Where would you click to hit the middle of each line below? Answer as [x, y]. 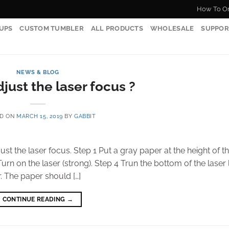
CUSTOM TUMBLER [52, 28]
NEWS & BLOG [38, 72]
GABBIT [85, 116]
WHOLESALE [172, 28]
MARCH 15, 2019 [40, 116]
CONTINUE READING [35, 199]
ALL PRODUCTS [117, 28]
